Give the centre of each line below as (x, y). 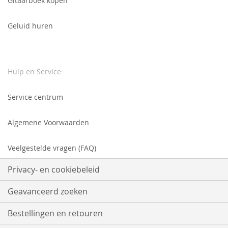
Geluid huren (30, 26)
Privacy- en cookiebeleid (54, 170)
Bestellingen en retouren (55, 213)
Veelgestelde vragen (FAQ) (52, 148)
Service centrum (35, 97)
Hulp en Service (34, 72)
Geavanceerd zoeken (48, 192)
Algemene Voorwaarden (48, 123)
